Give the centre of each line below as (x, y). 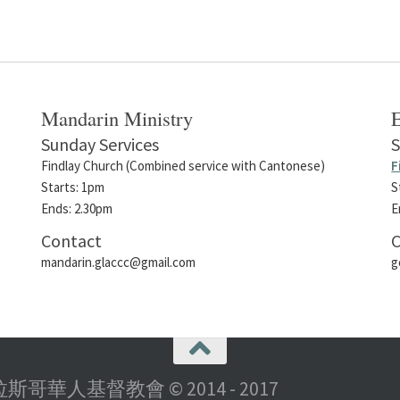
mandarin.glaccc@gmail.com (119, 262)
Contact (72, 240)
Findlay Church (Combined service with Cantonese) (183, 165)
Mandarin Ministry (117, 117)
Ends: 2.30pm (77, 208)
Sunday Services (100, 144)
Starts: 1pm (73, 187)
